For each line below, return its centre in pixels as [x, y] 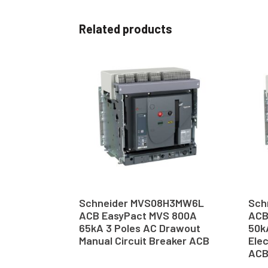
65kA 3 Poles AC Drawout [140, 228]
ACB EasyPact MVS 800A [138, 215]
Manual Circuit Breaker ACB [144, 240]
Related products [126, 29]
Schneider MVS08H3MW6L [141, 202]
